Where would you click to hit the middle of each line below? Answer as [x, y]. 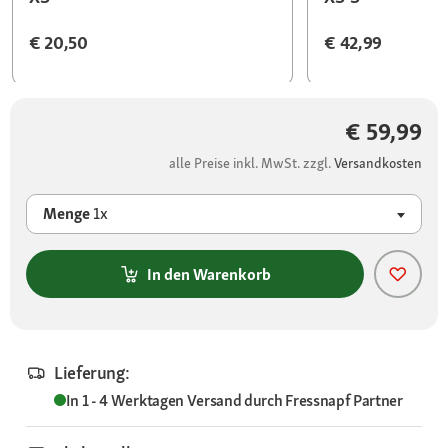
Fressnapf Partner [344, 401]
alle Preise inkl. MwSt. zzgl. [251, 163]
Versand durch [236, 401]
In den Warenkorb [209, 274]
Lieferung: [92, 373]
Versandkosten [378, 163]
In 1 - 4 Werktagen [126, 401]
